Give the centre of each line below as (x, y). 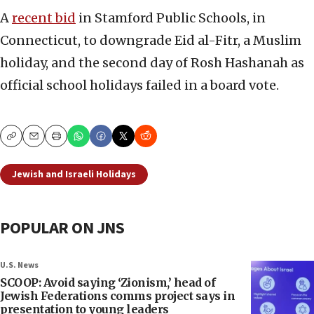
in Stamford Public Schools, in (171, 18)
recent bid (44, 18)
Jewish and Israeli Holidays (74, 175)
